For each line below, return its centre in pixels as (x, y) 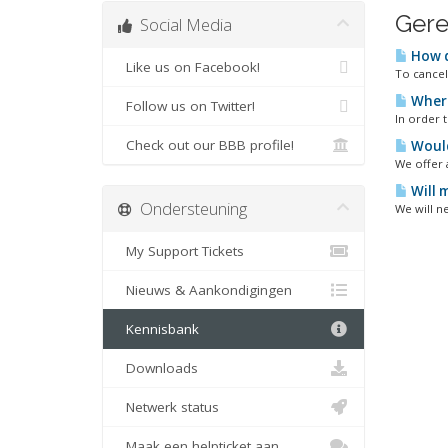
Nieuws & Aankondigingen (205, 290)
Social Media (182, 24)
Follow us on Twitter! (186, 106)
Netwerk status (168, 407)
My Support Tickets (181, 251)
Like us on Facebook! (189, 67)
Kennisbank (158, 329)
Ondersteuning (189, 208)
